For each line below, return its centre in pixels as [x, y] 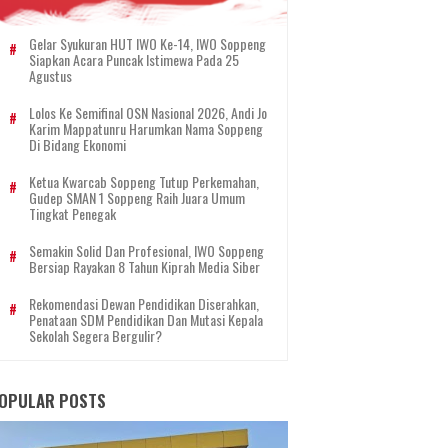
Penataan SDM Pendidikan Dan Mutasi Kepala [146, 319]
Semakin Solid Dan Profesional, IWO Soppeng [146, 250]
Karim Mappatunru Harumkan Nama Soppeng [146, 128]
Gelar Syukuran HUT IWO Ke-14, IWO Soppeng [147, 43]
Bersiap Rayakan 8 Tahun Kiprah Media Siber [144, 266]
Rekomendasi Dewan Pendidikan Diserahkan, [144, 303]
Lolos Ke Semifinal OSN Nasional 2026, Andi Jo [148, 112]
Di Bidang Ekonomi [77, 144]
